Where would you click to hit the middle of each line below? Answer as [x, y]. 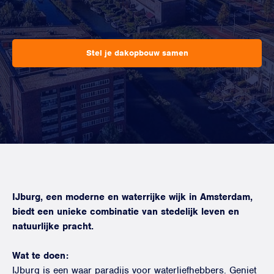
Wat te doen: [40, 256]
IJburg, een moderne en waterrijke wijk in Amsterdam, [132, 197]
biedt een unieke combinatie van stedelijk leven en [126, 212]
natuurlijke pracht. [53, 226]
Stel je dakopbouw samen [137, 53]
